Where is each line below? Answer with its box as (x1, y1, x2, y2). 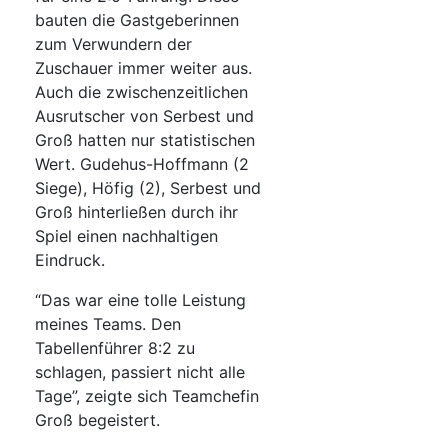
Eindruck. (35, 250, 105, 271)
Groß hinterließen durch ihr (35, 202, 238, 223)
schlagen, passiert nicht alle (35, 362, 245, 383)
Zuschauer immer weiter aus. (35, 58, 252, 79)
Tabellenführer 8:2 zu (35, 338, 195, 359)
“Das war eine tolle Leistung (35, 290, 246, 311)
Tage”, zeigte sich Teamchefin (35, 386, 259, 407)
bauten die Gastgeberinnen (35, 10, 239, 31)
